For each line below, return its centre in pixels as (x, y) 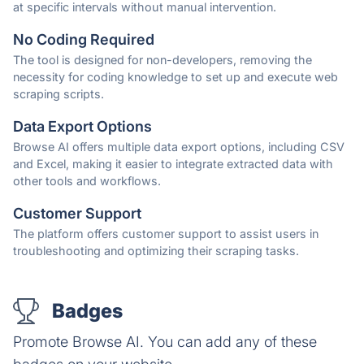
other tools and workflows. (87, 181)
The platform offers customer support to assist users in (166, 234)
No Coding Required (84, 40)
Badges (87, 311)
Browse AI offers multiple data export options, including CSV (179, 147)
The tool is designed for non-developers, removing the (162, 60)
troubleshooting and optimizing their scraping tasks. (156, 251)
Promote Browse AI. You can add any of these (165, 342)
